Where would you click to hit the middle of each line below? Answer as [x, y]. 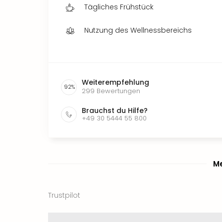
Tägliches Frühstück [119, 7]
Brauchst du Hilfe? [115, 110]
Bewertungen [118, 91]
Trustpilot [64, 195]
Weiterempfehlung [115, 82]
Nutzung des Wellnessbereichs [138, 30]
